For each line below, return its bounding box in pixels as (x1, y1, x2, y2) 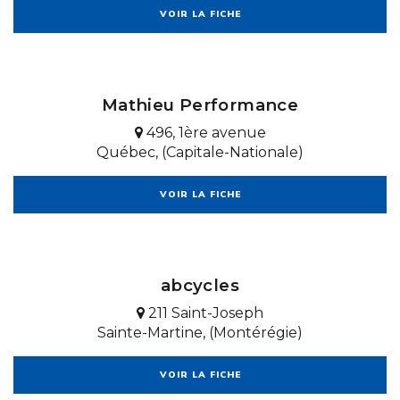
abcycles (161, 274, 239, 296)
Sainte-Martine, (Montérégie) (97, 323, 303, 341)
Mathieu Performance (101, 94, 299, 115)
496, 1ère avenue (142, 123, 266, 141)
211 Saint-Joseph (145, 304, 263, 321)
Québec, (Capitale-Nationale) (96, 143, 304, 161)
